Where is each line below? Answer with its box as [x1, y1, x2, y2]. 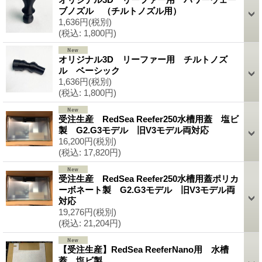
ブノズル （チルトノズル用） [58, 5, 181, 16]
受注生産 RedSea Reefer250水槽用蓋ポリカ [58, 173, 239, 184]
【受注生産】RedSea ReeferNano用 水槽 [58, 244, 229, 254]
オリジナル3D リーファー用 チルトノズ [58, 54, 227, 64]
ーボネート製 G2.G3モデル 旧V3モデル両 [58, 184, 235, 195]
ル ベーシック [58, 65, 120, 75]
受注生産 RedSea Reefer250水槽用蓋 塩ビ [58, 113, 239, 124]
